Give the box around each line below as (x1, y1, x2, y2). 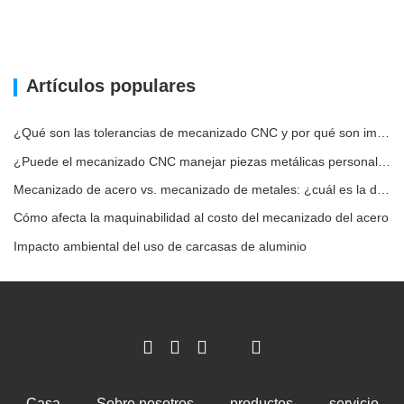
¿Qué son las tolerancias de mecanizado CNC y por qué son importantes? (377, 125, 390, 141)
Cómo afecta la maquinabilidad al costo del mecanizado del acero (14, 210, 389, 225)
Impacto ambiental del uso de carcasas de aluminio (14, 238, 307, 253)
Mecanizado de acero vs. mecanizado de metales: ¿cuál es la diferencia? (377, 181, 390, 197)
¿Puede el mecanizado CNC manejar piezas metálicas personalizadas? (378, 153, 390, 169)
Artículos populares (26, 76, 196, 96)
